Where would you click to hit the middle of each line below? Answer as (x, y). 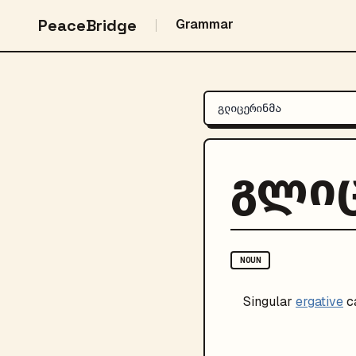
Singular (268, 302)
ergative (319, 302)
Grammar (205, 24)
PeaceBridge (87, 25)
